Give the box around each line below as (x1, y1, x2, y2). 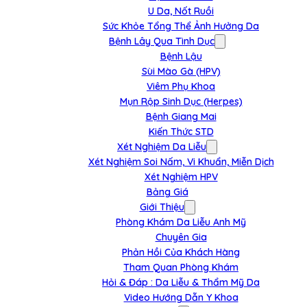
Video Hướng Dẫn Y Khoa (123, 291, 238, 304)
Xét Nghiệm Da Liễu (117, 140, 206, 153)
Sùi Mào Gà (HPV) (141, 65, 221, 77)
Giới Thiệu (139, 201, 184, 213)
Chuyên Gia (155, 231, 207, 243)
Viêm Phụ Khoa (147, 80, 215, 93)
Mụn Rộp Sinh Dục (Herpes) (119, 95, 243, 108)
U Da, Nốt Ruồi (148, 5, 214, 17)
